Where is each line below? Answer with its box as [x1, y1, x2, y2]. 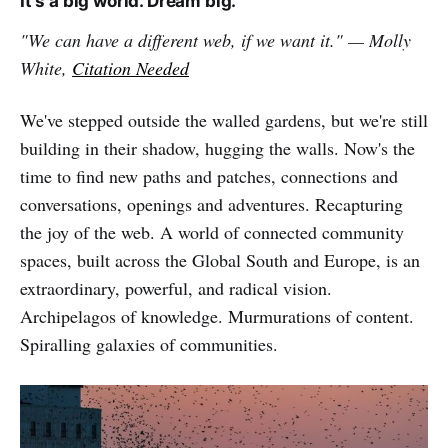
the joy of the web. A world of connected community [20, 219, 404, 244]
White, [20, 55, 72, 80]
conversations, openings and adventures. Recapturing [20, 191, 403, 216]
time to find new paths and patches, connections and [20, 163, 398, 188]
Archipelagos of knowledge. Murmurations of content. [20, 303, 414, 328]
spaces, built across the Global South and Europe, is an [20, 247, 420, 272]
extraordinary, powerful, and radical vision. [20, 275, 332, 300]
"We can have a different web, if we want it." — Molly [20, 27, 411, 52]
